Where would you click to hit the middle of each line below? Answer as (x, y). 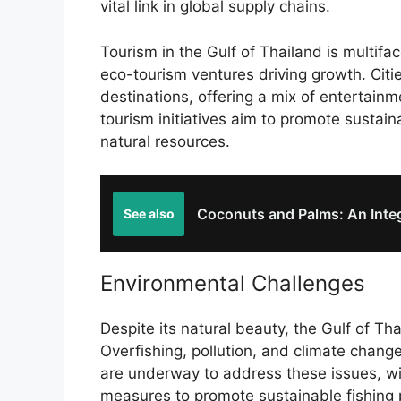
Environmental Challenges (233, 284)
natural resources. (165, 141)
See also (149, 214)
